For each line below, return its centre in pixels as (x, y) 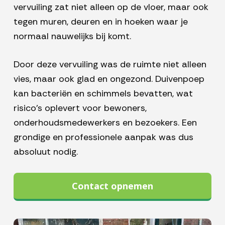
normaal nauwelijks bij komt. (72, 36)
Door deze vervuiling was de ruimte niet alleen (110, 64)
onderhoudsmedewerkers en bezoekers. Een (105, 122)
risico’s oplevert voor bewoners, (80, 108)
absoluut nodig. (45, 151)
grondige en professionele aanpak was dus (103, 137)
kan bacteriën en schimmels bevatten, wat (103, 93)
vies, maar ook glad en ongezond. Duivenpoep (109, 79)
